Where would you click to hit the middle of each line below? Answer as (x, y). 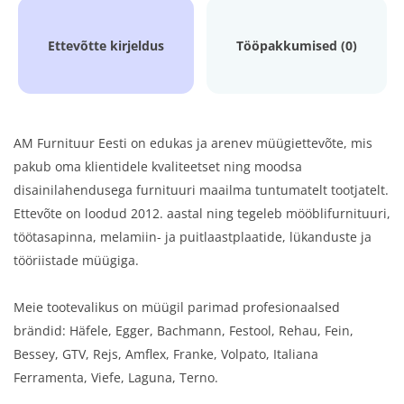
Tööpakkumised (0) (296, 46)
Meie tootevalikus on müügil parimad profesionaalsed (177, 307)
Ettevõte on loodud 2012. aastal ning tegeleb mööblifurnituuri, (202, 213)
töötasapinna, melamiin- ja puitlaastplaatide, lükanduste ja (193, 237)
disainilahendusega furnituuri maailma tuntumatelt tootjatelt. (201, 190)
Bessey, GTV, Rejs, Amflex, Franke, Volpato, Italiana (166, 354)
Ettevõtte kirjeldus (106, 46)
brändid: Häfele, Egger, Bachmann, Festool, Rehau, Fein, (184, 331)
